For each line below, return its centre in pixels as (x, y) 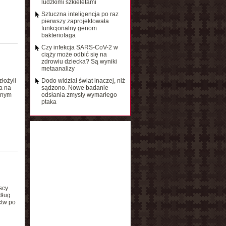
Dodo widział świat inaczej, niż (83, 81)
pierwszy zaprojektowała (75, 21)
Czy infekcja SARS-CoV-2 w (79, 47)
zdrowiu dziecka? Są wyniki (79, 62)
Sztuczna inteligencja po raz (80, 14)
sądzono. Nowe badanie (75, 88)
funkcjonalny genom (69, 28)
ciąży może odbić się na (74, 54)
